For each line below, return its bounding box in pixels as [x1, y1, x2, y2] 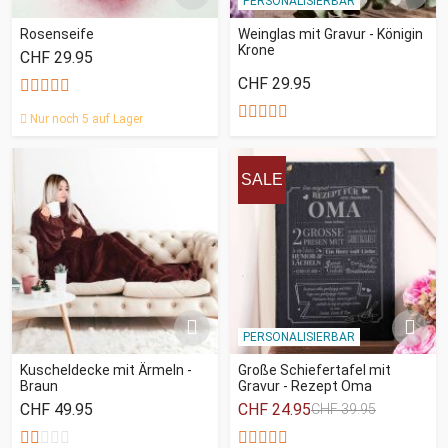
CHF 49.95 [20, 399, 93, 419]
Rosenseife [20, 25, 94, 42]
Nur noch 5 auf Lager [27, 111, 143, 126]
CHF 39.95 [311, 401, 376, 417]
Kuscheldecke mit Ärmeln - [20, 361, 192, 378]
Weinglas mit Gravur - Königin [238, 25, 423, 42]
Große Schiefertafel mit [238, 361, 391, 378]
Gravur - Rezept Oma [238, 377, 372, 394]
